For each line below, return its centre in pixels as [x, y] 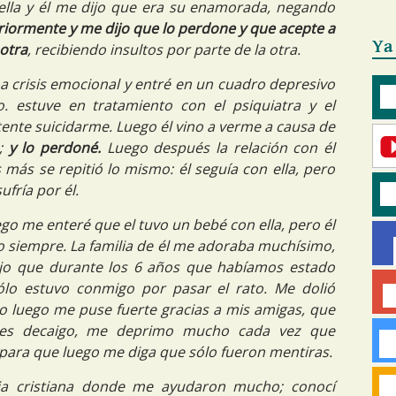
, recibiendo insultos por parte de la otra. [164, 50]
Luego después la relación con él [218, 148]
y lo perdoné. [55, 148]
